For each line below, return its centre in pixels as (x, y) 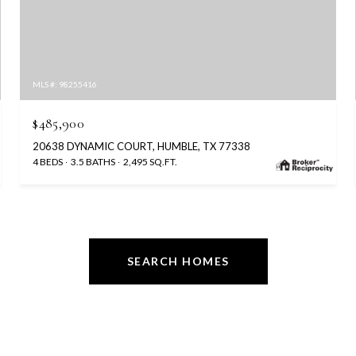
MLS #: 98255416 (65, 84)
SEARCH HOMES (178, 261)
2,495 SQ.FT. (151, 161)
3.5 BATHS (93, 161)
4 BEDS (48, 161)
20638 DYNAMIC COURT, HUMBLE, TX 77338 (142, 146)
